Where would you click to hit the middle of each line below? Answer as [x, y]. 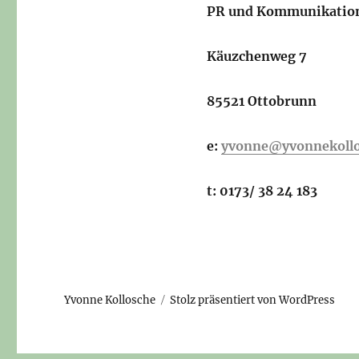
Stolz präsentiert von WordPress [253, 300]
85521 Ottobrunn [261, 101]
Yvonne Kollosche [110, 300]
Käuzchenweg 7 [256, 56]
